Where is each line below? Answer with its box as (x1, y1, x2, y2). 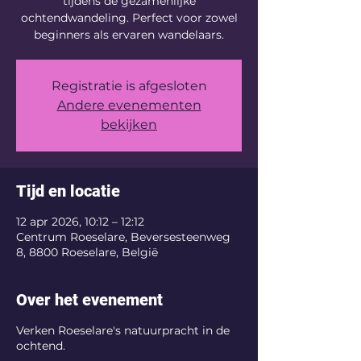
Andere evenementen (56, 98, 201, 113)
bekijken (101, 117, 157, 132)
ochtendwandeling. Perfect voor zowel (20, 10, 238, 25)
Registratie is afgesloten (51, 78, 207, 93)
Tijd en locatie (16, 181, 120, 201)
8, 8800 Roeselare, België (16, 245, 158, 259)
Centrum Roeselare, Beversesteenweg (16, 230, 230, 244)
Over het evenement (16, 290, 163, 309)
